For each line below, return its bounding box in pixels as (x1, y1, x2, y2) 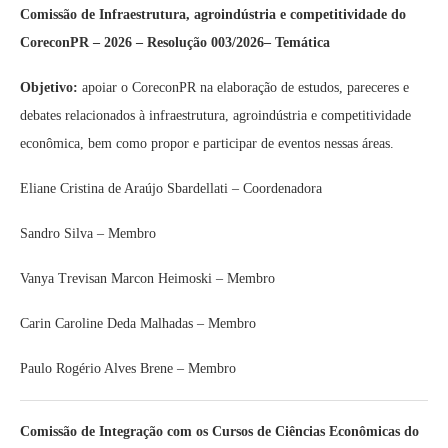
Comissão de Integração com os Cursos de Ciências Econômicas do (20, 424, 419, 439)
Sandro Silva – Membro (20, 226, 156, 241)
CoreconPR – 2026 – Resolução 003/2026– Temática (20, 35, 330, 50)
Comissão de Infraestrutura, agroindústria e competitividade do (20, 7, 406, 22)
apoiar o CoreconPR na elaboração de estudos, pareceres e (78, 80, 409, 95)
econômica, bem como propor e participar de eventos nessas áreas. (20, 136, 394, 151)
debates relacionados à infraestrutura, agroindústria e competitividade (20, 108, 411, 123)
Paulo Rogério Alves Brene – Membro (20, 361, 236, 376)
